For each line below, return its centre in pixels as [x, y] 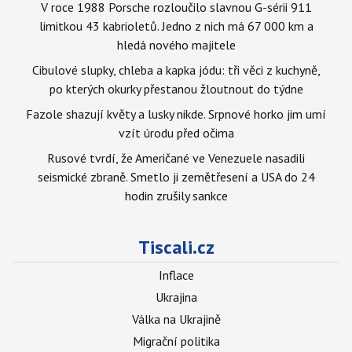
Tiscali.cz [176, 247]
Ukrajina [176, 297]
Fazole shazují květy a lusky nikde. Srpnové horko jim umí [176, 114]
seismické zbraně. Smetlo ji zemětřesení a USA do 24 [176, 177]
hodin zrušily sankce [176, 196]
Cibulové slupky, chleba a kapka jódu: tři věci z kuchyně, [176, 70]
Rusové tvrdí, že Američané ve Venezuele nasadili [176, 158]
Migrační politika [176, 341]
